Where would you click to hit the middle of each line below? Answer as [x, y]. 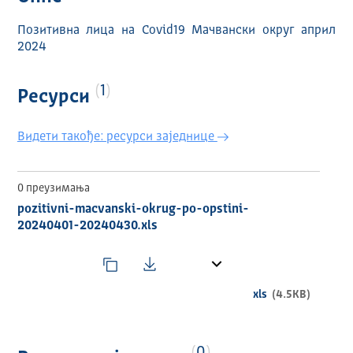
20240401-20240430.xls [87, 227]
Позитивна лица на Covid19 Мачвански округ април [176, 31]
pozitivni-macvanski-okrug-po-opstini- [133, 210]
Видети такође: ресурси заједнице [117, 137]
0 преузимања [53, 189]
